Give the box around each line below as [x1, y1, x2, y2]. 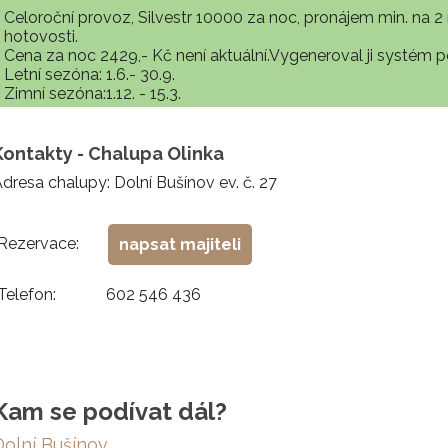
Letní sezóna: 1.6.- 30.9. [4, 65, 175, 84]
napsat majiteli [119, 235, 241, 254]
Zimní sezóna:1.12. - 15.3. [4, 84, 181, 103]
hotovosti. [4, 27, 78, 46]
